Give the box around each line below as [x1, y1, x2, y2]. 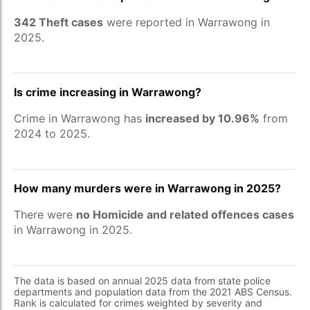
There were [14, 208, 76, 221]
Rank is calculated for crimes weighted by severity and [14, 297, 262, 309]
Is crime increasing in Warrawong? [14, 85, 201, 99]
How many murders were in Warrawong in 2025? [14, 181, 281, 195]
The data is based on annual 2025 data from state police [14, 275, 271, 286]
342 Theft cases [14, 15, 103, 29]
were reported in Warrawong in [103, 15, 270, 29]
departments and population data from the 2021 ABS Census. [14, 286, 292, 298]
